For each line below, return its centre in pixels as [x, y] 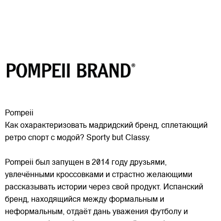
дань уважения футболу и [141, 212]
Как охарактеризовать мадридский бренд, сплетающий [106, 126]
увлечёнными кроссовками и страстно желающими [99, 175]
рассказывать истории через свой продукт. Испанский [104, 188]
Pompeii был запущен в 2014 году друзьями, [86, 163]
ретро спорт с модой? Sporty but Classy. [78, 138]
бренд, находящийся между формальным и [85, 200]
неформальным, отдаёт [48, 212]
